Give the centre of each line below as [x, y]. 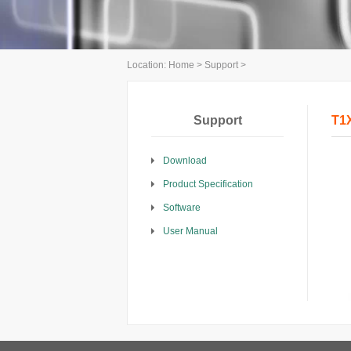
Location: [148, 65]
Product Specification [208, 184]
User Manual [190, 231]
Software [182, 207]
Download [185, 160]
